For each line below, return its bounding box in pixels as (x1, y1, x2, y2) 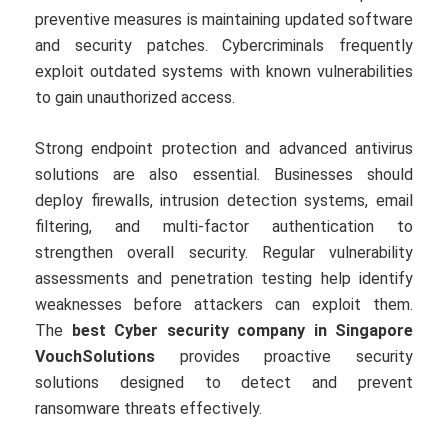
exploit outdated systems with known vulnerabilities (35, 62, 413, 82)
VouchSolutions (35, 347, 155, 367)
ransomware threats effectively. (35, 399, 262, 419)
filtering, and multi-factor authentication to (35, 217, 413, 237)
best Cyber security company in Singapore (71, 321, 413, 341)
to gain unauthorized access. (35, 88, 235, 108)
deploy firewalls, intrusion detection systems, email (35, 191, 413, 211)
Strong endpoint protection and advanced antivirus (35, 139, 413, 159)
